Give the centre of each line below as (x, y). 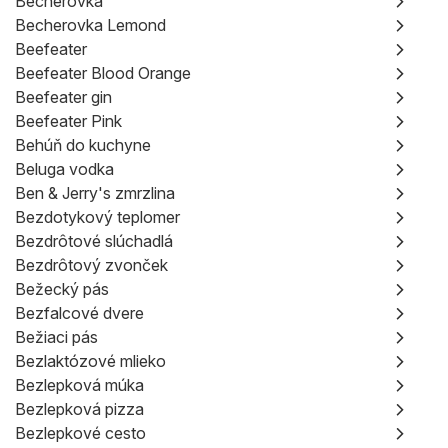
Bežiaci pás (56, 337)
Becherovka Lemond (90, 25)
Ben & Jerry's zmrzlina (95, 193)
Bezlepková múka (79, 385)
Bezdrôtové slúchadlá (94, 241)
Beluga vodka (64, 169)
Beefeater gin (63, 97)
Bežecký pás (62, 289)
